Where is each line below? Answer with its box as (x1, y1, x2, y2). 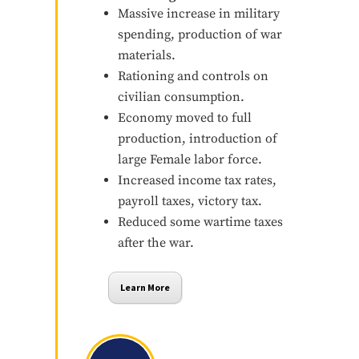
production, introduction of (117, 131, 277, 147)
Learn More (119, 281, 170, 294)
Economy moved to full (117, 110, 252, 127)
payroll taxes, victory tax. (117, 193, 262, 210)
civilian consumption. (117, 89, 244, 106)
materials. (117, 47, 175, 64)
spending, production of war (117, 26, 282, 43)
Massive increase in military (117, 6, 280, 22)
